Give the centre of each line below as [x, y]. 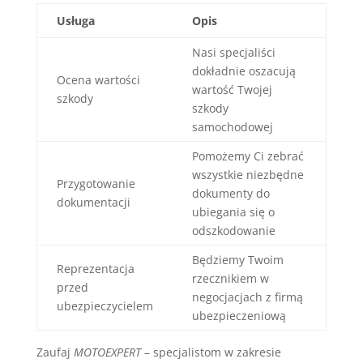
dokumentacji [93, 203]
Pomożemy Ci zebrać [248, 156]
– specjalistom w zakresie [211, 352]
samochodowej [232, 127]
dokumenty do [231, 194]
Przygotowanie [96, 184]
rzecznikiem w [230, 279]
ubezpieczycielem [105, 306]
